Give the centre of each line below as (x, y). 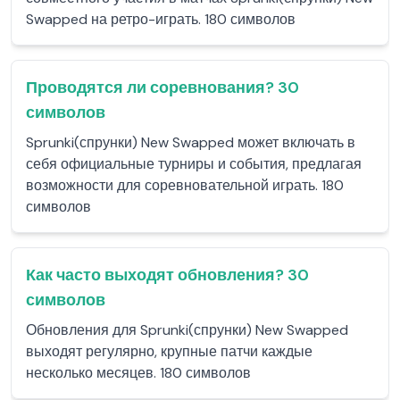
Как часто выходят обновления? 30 (167, 275)
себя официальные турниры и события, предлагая (194, 164)
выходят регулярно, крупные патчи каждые (169, 351)
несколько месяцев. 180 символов (138, 373)
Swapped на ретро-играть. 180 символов (161, 19)
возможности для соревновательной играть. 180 (185, 185)
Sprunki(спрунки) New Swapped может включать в (191, 142)
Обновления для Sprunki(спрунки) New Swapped (187, 330)
